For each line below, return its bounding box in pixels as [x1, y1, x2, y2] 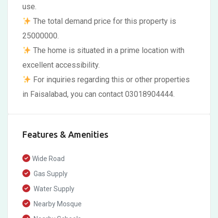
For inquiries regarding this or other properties [31, 75, 190, 84]
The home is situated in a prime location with [31, 46, 185, 55]
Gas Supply [32, 170, 68, 178]
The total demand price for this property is [31, 17, 177, 26]
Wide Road [32, 155, 65, 163]
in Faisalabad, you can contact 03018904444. [22, 90, 175, 99]
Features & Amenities [22, 129, 109, 139]
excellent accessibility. [22, 60, 100, 70]
